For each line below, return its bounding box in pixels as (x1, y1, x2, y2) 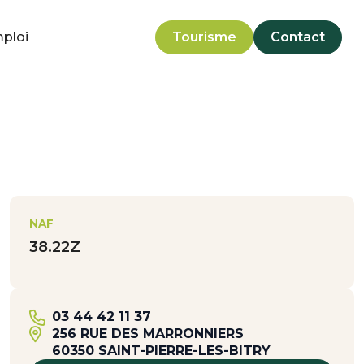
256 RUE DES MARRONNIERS (52, 325, 244, 341)
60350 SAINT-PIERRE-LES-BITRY (52, 342, 271, 358)
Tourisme (171, 28, 236, 45)
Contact (270, 28, 325, 45)
